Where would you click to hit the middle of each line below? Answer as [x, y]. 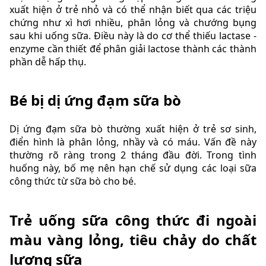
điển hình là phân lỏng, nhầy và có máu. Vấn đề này [133, 142]
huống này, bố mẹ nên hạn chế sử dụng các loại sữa [133, 168]
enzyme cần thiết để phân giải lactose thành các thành [133, 48]
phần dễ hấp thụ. [48, 61]
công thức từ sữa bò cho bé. [73, 181]
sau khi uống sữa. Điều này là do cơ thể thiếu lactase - [133, 35]
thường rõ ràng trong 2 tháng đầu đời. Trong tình [133, 155]
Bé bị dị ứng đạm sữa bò [95, 100]
